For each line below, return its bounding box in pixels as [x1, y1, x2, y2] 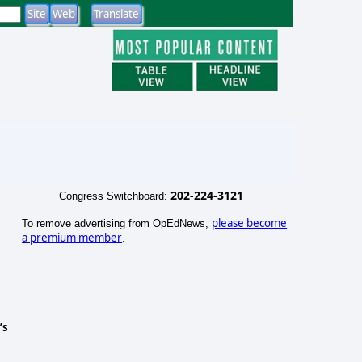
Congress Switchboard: [58, 189, 170, 202]
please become [212, 215, 288, 230]
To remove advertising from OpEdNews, [22, 217, 213, 229]
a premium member [22, 229, 123, 245]
